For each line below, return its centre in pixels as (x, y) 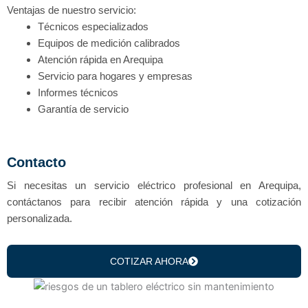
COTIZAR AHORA (149, 262)
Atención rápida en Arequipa (100, 60)
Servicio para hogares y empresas (115, 76)
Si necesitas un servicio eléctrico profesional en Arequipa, (154, 185)
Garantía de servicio (83, 109)
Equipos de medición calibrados (109, 43)
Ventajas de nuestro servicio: (71, 10)
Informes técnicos (78, 93)
